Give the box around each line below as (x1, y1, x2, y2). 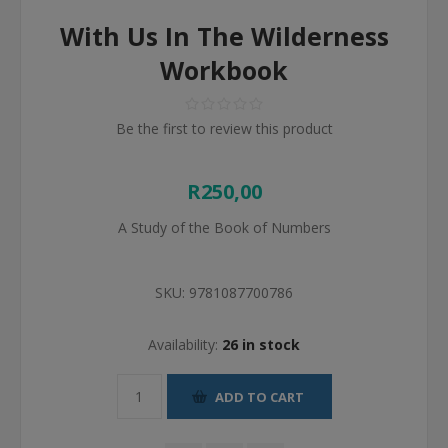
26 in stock (222, 335, 300, 354)
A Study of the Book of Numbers (117, 218, 331, 237)
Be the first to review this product (115, 119, 333, 138)
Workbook (160, 53, 288, 87)
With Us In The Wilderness (59, 19, 389, 53)
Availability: (148, 335, 218, 354)
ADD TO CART (214, 387, 304, 406)
